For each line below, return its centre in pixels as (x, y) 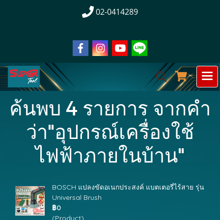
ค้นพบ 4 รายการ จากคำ (110, 108)
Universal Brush (77, 197)
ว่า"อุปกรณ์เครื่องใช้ (110, 131)
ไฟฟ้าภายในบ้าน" (110, 155)
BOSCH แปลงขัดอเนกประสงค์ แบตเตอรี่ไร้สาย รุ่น (128, 187)
